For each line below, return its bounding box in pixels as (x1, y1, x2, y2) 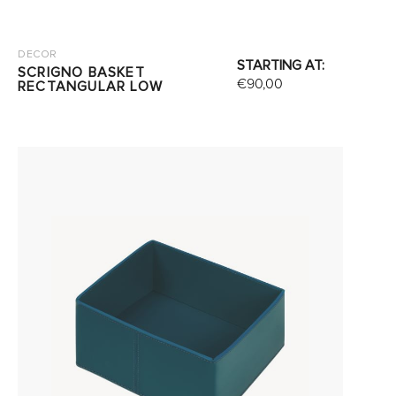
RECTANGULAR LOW (17, 78, 163, 95)
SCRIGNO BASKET (17, 64, 145, 81)
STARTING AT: (237, 57, 325, 74)
